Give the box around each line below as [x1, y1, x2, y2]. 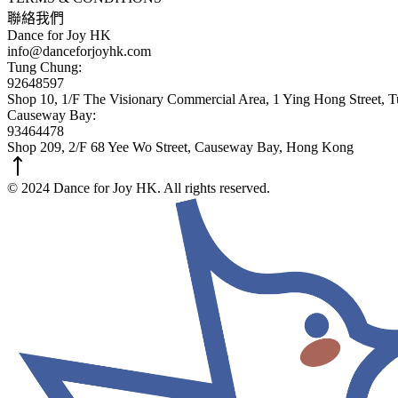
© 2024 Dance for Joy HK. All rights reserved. [7, 179, 270, 195]
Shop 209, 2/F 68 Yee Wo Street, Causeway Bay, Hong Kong [7, 139, 354, 155]
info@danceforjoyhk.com [7, 43, 151, 59]
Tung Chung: [7, 59, 82, 75]
